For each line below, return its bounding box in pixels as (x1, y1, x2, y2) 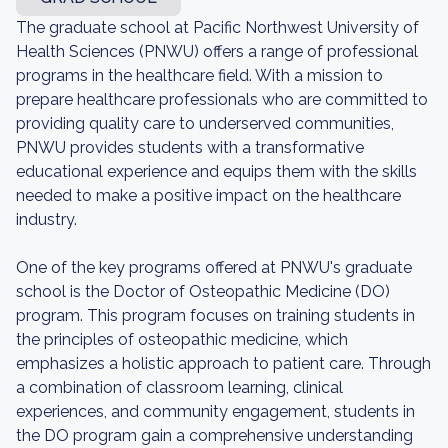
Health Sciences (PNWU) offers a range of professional (16, 42, 418, 61)
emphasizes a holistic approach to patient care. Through (16, 354, 431, 373)
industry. (16, 210, 77, 229)
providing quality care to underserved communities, (16, 114, 394, 133)
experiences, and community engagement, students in (16, 402, 415, 421)
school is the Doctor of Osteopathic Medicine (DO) (16, 282, 390, 301)
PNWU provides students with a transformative (16, 138, 364, 157)
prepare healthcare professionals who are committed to (16, 90, 428, 109)
